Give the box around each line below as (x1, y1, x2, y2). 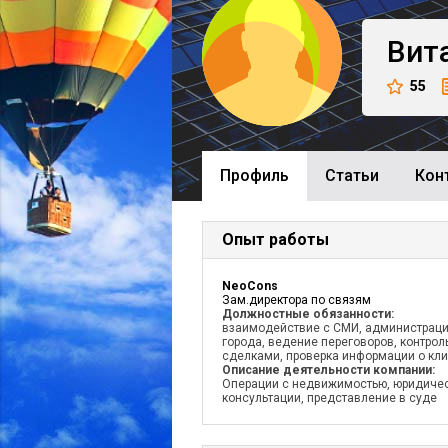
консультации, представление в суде (222, 391, 437, 405)
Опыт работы (222, 230, 329, 249)
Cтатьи (325, 166, 379, 185)
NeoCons (222, 279, 278, 293)
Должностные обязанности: (222, 307, 394, 321)
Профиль (220, 166, 289, 185)
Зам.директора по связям (222, 293, 371, 307)
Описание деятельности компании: (222, 363, 435, 377)
